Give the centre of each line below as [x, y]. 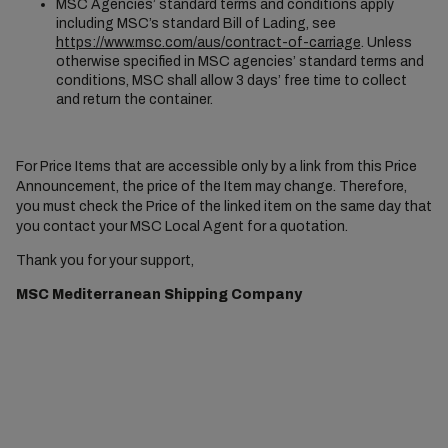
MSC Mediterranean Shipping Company [158, 294]
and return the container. [134, 99]
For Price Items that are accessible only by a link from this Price [216, 166]
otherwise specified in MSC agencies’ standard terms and [239, 61]
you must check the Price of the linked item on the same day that [223, 206]
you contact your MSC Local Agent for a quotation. [181, 226]
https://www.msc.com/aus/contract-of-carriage [208, 42]
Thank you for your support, [104, 260]
